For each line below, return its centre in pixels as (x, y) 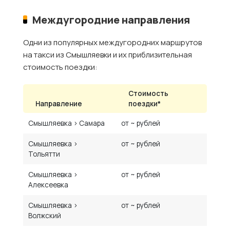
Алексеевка (49, 185)
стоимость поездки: (60, 67)
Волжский (45, 216)
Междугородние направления (111, 20)
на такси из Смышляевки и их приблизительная (108, 55)
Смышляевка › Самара (67, 123)
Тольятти (44, 154)
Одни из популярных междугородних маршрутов (112, 43)
